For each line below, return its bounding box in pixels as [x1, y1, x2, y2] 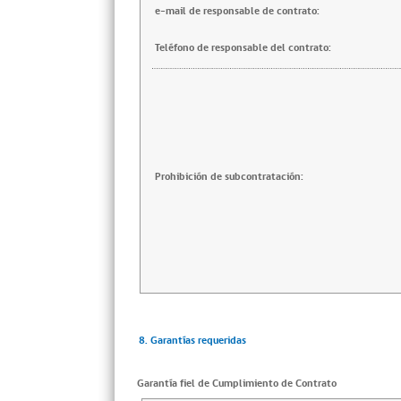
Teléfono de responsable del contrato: [155, 40, 331, 55]
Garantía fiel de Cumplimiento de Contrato [136, 376, 337, 391]
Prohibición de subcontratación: [155, 169, 303, 184]
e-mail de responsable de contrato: [155, 4, 320, 19]
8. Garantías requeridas [138, 333, 246, 348]
